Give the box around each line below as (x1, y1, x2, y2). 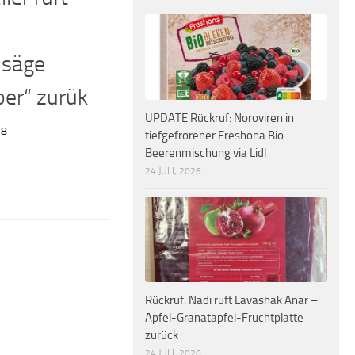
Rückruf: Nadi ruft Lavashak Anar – (145, 293, 318, 308)
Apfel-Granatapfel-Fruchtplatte (145, 311, 303, 326)
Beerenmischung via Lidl (145, 145, 266, 160)
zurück (145, 328, 178, 343)
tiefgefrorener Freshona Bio (145, 128, 284, 143)
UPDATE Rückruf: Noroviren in (145, 110, 294, 125)
